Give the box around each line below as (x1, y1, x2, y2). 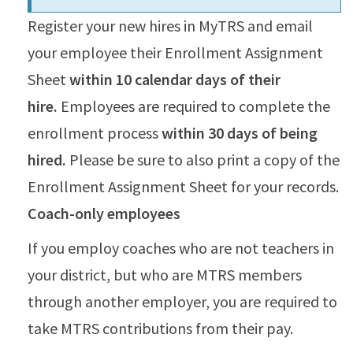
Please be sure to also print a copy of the (66, 150, 340, 170)
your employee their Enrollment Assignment (28, 43, 323, 63)
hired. (28, 150, 66, 170)
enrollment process (28, 123, 162, 143)
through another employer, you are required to (28, 292, 337, 312)
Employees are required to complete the (58, 96, 330, 117)
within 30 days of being (162, 123, 318, 143)
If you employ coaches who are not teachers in (28, 238, 334, 258)
